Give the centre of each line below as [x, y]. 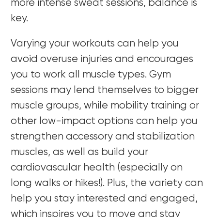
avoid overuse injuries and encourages [102, 59]
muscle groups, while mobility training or [105, 106]
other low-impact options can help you [104, 121]
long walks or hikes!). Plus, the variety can [107, 183]
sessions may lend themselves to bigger [105, 90]
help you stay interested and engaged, [104, 199]
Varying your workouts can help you [95, 44]
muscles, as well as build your [80, 152]
